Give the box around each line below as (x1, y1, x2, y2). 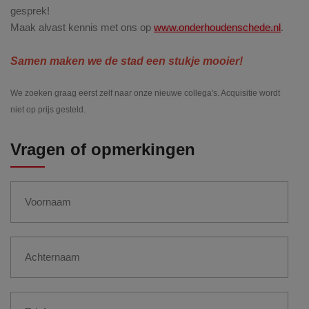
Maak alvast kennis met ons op (10, 21, 154, 33)
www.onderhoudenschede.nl (154, 21, 281, 33)
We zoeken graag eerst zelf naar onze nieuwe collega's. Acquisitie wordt (10, 88, 280, 98)
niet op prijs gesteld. (10, 104, 88, 114)
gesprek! (10, 4, 50, 17)
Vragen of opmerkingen (10, 139, 195, 159)
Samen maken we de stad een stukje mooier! (10, 54, 243, 67)
